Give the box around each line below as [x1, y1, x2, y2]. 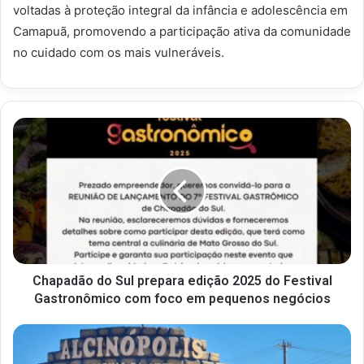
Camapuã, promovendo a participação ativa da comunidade [13, 23, 351, 39]
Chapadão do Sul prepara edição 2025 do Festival [32, 272, 332, 288]
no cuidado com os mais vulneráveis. [13, 44, 224, 60]
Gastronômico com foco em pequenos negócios [33, 290, 331, 306]
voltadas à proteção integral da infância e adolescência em [13, 2, 348, 18]
